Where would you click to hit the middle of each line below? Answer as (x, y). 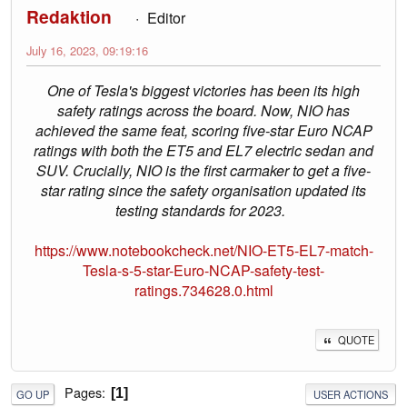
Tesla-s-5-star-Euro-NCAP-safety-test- (203, 271)
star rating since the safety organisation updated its (203, 191)
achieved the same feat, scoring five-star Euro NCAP (203, 131)
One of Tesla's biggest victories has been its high (203, 91)
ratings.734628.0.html (203, 291)
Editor (166, 18)
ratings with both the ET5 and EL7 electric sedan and (203, 151)
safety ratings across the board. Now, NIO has (203, 111)
